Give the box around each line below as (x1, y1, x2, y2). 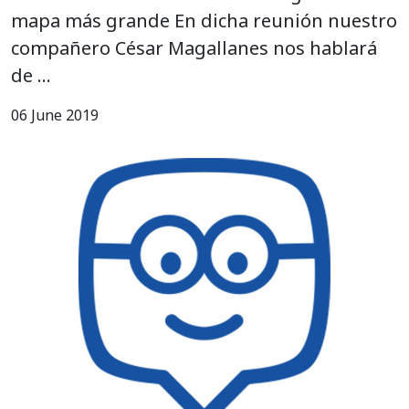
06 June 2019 (11, 105, 99, 126)
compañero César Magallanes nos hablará (11, 36, 377, 61)
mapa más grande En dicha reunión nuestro (11, 8, 397, 34)
